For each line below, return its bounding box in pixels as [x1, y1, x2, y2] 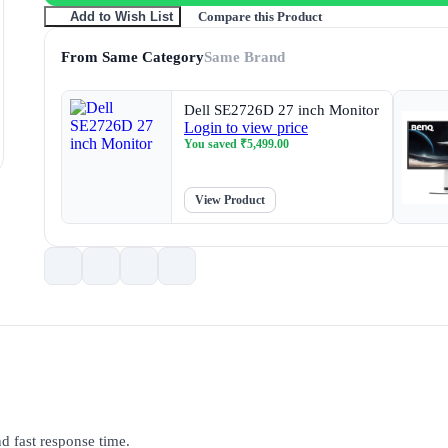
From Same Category [61, 48, 204, 65]
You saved [184, 137, 240, 151]
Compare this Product [198, 8, 322, 24]
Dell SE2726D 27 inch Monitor [184, 102, 379, 118]
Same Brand [204, 48, 285, 65]
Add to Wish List [69, 9, 173, 24]
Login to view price [184, 119, 308, 136]
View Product [195, 193, 265, 207]
